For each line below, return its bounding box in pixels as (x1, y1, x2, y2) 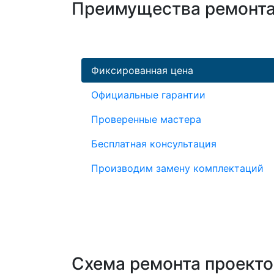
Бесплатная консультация (91, 137, 217, 150)
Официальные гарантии (91, 88, 206, 101)
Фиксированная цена (91, 64, 193, 76)
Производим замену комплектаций (91, 161, 264, 174)
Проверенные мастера (91, 113, 201, 125)
